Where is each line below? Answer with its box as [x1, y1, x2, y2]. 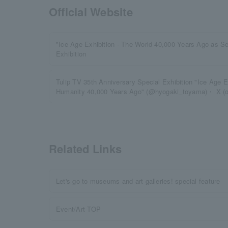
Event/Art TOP [56, 204, 101, 214]
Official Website [49, 4, 133, 20]
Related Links [49, 140, 122, 157]
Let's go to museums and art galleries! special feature [56, 176, 220, 186]
